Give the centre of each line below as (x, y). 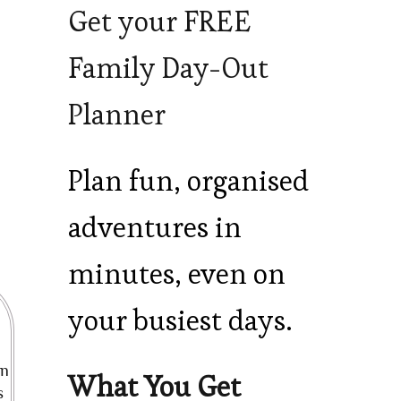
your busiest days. (180, 321)
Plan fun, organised (188, 181)
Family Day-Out (168, 68)
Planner (117, 115)
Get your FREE (160, 22)
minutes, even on (177, 274)
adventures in (155, 228)
